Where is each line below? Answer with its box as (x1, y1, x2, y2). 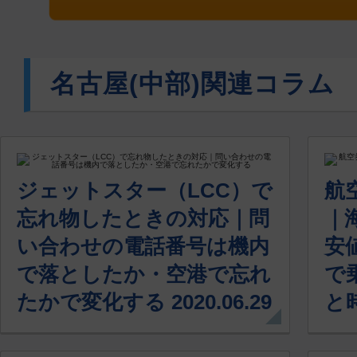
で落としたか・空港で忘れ (17, 262, 271, 286)
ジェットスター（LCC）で (17, 178, 273, 202)
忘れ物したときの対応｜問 (17, 206, 269, 230)
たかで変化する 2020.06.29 (17, 290, 272, 314)
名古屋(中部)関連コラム (50, 69, 335, 98)
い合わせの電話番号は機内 (17, 234, 269, 258)
